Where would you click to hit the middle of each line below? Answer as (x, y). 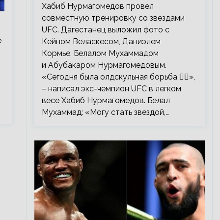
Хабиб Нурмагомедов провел (97, 6)
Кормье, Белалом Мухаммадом (100, 53)
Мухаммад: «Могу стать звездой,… (105, 112)
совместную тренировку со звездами (113, 18)
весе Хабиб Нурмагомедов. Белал (106, 100)
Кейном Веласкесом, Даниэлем (101, 41)
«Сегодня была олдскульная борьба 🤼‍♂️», (118, 77)
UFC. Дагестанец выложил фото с (105, 30)
